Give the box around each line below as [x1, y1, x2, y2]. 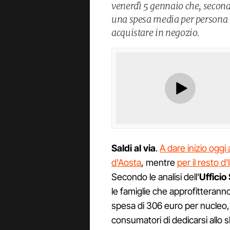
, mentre [141, 157, 177, 168]
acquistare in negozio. [111, 26, 200, 39]
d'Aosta [111, 157, 141, 168]
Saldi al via [111, 143, 156, 154]
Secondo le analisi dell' [111, 171, 199, 183]
